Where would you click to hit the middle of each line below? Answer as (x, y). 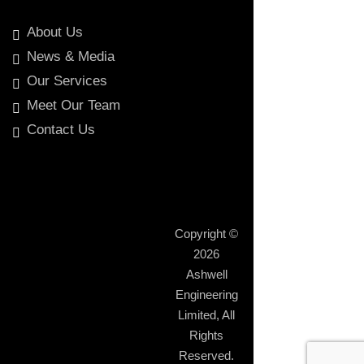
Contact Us (61, 130)
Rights (206, 335)
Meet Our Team (74, 105)
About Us (55, 32)
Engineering (206, 295)
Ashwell (206, 274)
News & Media (71, 56)
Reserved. (206, 355)
